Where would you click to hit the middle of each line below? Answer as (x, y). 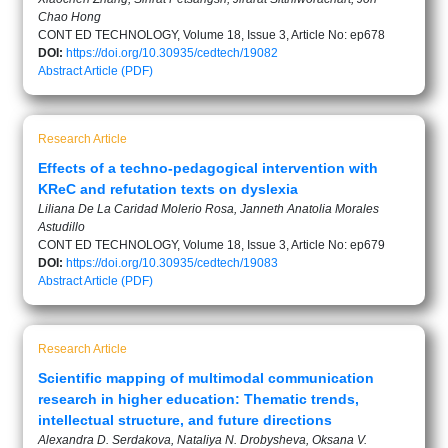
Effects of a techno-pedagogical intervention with (208, 167)
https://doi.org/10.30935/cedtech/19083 (172, 262)
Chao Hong (69, 16)
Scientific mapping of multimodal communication (206, 377)
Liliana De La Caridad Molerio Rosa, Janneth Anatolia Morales (208, 208)
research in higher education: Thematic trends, (198, 398)
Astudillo (61, 226)
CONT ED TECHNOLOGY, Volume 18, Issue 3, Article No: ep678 (211, 34)
